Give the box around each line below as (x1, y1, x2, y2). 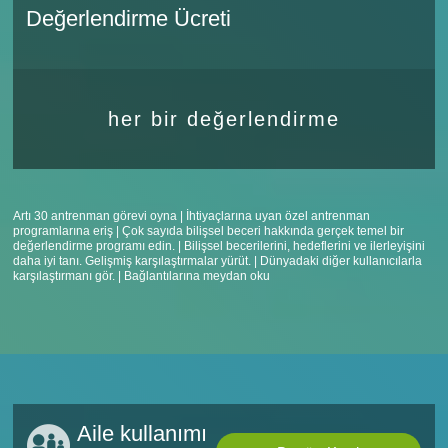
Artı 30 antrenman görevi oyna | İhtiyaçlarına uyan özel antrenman (13, 209, 371, 223)
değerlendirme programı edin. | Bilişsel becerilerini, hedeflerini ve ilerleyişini (13, 239, 426, 253)
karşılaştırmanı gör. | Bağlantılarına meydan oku (13, 269, 271, 283)
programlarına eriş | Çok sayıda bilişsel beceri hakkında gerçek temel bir (13, 224, 405, 238)
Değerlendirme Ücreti (26, 6, 232, 31)
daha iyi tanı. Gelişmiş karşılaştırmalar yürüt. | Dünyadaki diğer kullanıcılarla (13, 254, 423, 268)
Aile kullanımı (77, 421, 208, 446)
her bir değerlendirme (107, 108, 341, 130)
